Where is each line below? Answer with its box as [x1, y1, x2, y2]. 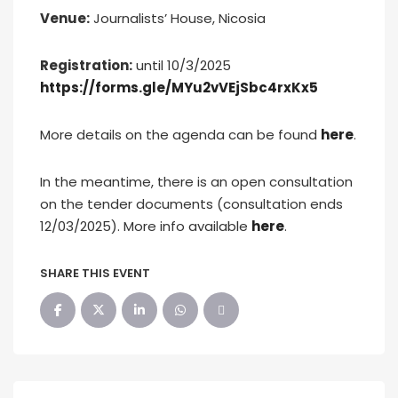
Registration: [40, 56, 132, 75]
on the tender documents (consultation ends [40, 195, 343, 213]
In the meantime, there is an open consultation [40, 172, 353, 191]
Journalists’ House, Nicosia [90, 9, 266, 28]
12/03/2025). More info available [40, 217, 251, 235]
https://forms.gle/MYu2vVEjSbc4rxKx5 [40, 78, 318, 97]
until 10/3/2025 [132, 56, 231, 75]
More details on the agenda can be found [40, 125, 321, 144]
